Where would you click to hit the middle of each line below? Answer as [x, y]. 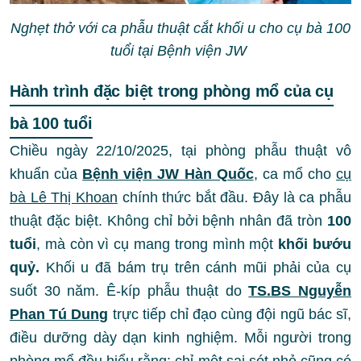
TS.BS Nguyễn [300, 291]
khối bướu [315, 245]
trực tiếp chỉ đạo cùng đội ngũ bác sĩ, [230, 315]
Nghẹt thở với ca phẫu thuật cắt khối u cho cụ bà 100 [180, 29]
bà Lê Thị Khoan [64, 198]
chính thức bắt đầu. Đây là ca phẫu [234, 198]
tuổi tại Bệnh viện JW [180, 51]
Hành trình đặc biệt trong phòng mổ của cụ [172, 91]
